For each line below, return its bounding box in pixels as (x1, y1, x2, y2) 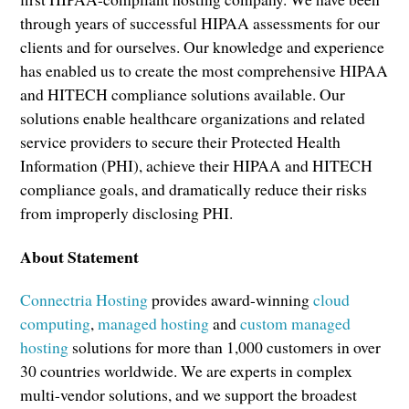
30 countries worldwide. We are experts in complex (20, 359, 353, 382)
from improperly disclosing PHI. (20, 202, 234, 225)
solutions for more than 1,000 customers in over (68, 335, 382, 358)
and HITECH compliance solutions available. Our (20, 83, 346, 106)
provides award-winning (148, 288, 314, 310)
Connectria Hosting (20, 288, 149, 310)
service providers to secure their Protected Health (20, 131, 341, 153)
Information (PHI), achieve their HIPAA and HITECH (20, 154, 373, 177)
